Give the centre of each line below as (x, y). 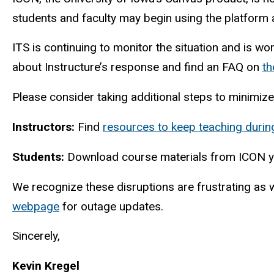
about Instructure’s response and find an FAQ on (137, 67)
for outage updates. (114, 206)
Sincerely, (36, 236)
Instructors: (45, 127)
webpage (36, 206)
